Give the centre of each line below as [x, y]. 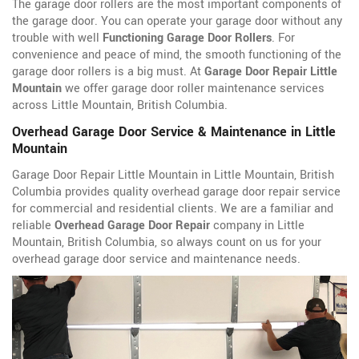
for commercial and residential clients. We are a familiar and [173, 209]
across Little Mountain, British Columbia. [120, 106]
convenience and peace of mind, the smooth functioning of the [177, 55]
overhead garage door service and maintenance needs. [156, 260]
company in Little [257, 226]
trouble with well [57, 38]
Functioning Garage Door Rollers [187, 38]
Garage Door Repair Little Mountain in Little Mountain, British [173, 175]
